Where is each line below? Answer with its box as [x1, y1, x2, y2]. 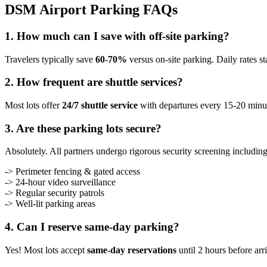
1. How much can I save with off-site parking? [5, 29, 229, 42]
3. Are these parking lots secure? [5, 122, 162, 135]
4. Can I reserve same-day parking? [5, 221, 179, 234]
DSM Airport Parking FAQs [5, 1, 178, 17]
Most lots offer [5, 100, 62, 110]
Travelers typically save [5, 54, 95, 64]
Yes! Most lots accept [5, 244, 87, 255]
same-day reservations [87, 244, 176, 255]
